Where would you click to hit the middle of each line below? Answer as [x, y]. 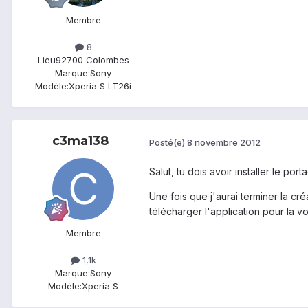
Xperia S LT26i [100, 86]
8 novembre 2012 [224, 142]
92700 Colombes [92, 60]
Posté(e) [168, 142]
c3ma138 [80, 141]
